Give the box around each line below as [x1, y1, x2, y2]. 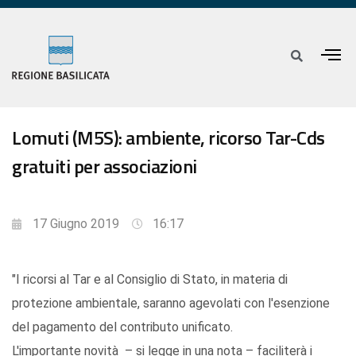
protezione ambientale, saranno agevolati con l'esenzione [12, 296, 330, 311]
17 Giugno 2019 [33, 216, 119, 232]
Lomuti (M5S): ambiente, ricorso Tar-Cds [12, 123, 325, 153]
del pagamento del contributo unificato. [12, 319, 233, 335]
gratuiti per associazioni [12, 152, 197, 181]
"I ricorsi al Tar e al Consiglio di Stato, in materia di [12, 272, 288, 288]
